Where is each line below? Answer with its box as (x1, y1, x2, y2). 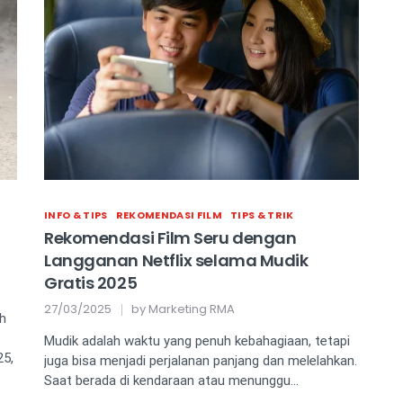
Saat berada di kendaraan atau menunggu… (44, 372, 299, 389)
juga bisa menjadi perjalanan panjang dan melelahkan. (44, 353, 357, 369)
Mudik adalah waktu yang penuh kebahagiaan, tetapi (44, 333, 350, 349)
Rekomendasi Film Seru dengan (44, 227, 297, 249)
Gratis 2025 (44, 272, 138, 294)
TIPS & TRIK (229, 208, 294, 222)
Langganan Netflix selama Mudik (44, 249, 309, 272)
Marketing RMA (148, 300, 235, 318)
